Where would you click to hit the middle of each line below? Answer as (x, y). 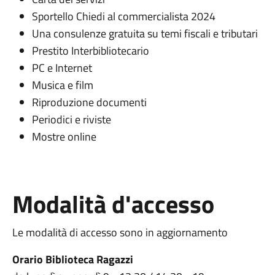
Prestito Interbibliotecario (90, 51)
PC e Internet (62, 68)
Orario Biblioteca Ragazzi (72, 259)
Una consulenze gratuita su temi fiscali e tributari (145, 33)
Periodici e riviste (71, 119)
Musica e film (62, 85)
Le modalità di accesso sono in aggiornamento (120, 232)
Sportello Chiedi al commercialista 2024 (123, 16)
